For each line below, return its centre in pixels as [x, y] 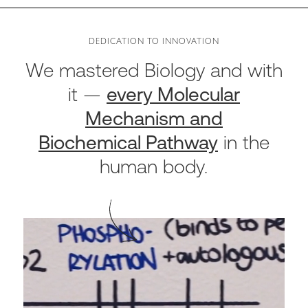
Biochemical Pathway [128, 142]
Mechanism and [154, 118]
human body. [154, 166]
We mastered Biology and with [154, 70]
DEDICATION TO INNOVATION [154, 42]
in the [243, 142]
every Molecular [173, 94]
